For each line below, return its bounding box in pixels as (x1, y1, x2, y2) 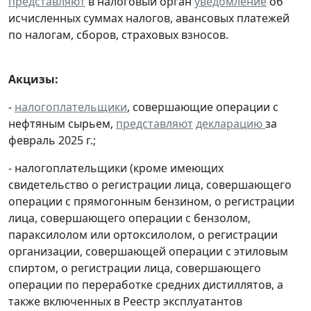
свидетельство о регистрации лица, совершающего (8, 176, 292, 192)
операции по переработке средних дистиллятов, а (8, 276, 283, 292)
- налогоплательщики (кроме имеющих (8, 160, 224, 176)
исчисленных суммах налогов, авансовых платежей (8, 10, 289, 26)
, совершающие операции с (127, 99, 278, 115)
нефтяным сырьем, (8, 115, 116, 131)
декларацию (196, 115, 265, 131)
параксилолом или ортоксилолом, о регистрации (8, 226, 278, 242)
